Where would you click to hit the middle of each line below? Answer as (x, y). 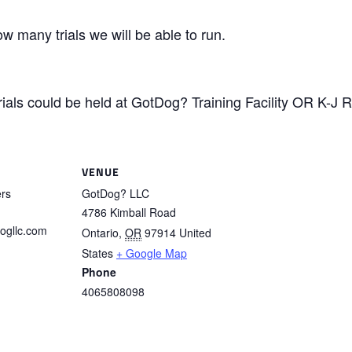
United (195, 232)
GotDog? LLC (115, 193)
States (97, 253)
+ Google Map (152, 253)
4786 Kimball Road (129, 212)
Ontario (100, 232)
